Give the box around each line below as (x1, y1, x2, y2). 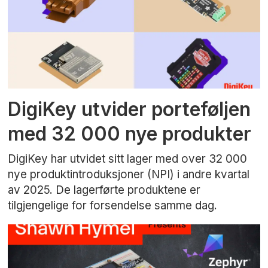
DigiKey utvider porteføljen (8, 98, 251, 121)
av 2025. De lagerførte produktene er (8, 182, 201, 197)
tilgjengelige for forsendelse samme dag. (8, 198, 218, 212)
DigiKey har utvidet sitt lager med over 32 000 (8, 151, 248, 166)
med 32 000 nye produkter (8, 122, 252, 146)
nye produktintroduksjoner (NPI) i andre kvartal (8, 167, 250, 181)
